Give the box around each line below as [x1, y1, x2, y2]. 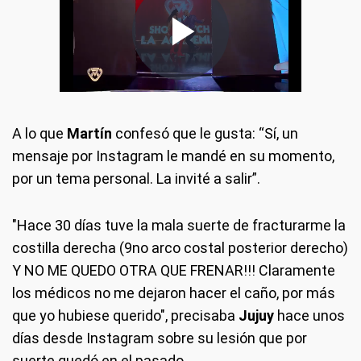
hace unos [274, 307, 345, 324]
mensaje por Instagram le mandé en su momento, [12, 147, 334, 164]
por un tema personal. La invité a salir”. [12, 170, 260, 187]
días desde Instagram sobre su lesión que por [12, 330, 307, 346]
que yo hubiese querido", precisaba [12, 307, 239, 324]
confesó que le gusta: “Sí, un [112, 125, 298, 142]
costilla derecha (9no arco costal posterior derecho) [12, 239, 348, 256]
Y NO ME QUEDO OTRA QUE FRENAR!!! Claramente [12, 262, 335, 279]
